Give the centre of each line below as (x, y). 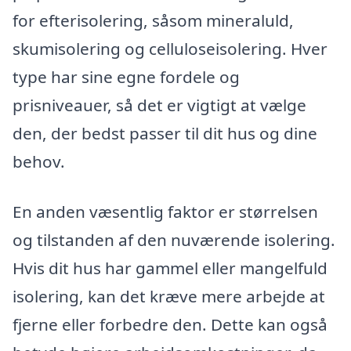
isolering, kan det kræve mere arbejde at (169, 296)
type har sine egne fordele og (126, 77)
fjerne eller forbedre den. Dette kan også (170, 324)
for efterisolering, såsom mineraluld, (153, 21)
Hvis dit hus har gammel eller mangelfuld (170, 268)
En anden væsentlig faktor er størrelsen (165, 211)
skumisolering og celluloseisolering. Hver (170, 49)
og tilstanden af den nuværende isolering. (174, 239)
